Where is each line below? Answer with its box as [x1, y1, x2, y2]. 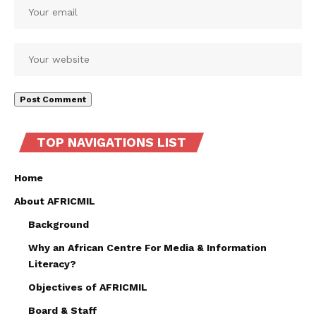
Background [28, 218, 89, 230]
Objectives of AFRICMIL [28, 281, 147, 293]
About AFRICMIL [14, 195, 95, 207]
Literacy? [28, 257, 76, 269]
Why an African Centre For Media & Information [28, 241, 267, 253]
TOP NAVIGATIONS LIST [37, 134, 186, 150]
